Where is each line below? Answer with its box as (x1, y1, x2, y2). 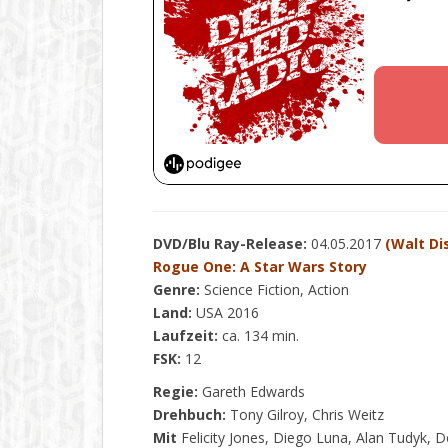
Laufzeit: (153, 326, 218, 345)
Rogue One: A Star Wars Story (153, 257, 367, 276)
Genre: (153, 280, 200, 299)
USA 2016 (192, 303, 259, 322)
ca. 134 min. (218, 326, 299, 345)
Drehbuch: (153, 405, 226, 424)
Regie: (153, 382, 198, 401)
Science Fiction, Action (200, 280, 349, 299)
